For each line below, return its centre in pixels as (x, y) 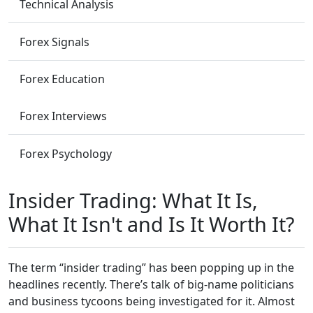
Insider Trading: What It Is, (133, 201)
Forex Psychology (66, 153)
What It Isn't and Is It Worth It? (151, 224)
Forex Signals (54, 42)
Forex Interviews (63, 116)
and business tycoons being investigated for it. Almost (152, 301)
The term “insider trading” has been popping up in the (151, 268)
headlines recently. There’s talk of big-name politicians (151, 285)
